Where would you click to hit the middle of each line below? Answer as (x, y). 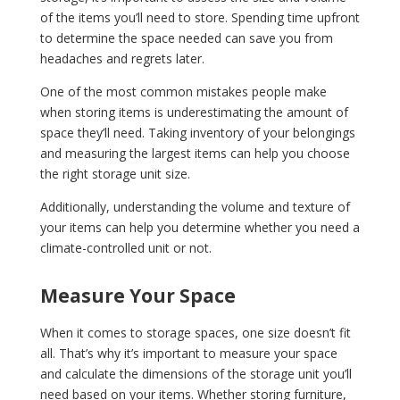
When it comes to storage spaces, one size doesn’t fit (195, 332)
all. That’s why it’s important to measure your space (188, 353)
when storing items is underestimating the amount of (194, 112)
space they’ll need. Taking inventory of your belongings (197, 132)
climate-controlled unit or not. (125, 247)
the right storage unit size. (117, 173)
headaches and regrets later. (124, 58)
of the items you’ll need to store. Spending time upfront (200, 17)
